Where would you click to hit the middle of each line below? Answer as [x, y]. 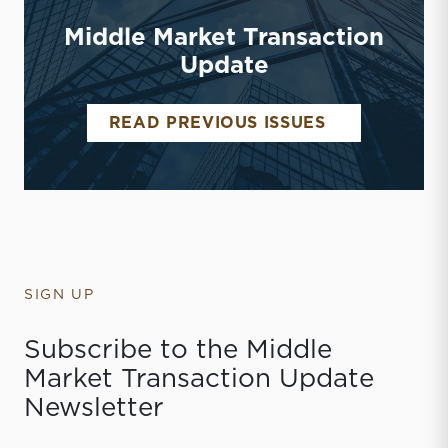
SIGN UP [59, 294]
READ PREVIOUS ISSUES [217, 122]
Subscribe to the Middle [178, 349]
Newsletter [94, 407]
